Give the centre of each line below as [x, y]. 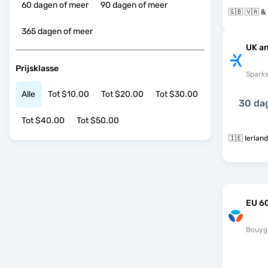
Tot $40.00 [43, 121]
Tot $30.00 [177, 95]
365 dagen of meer [57, 32]
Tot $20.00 [122, 95]
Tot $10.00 [68, 95]
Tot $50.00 [98, 121]
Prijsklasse [37, 68]
